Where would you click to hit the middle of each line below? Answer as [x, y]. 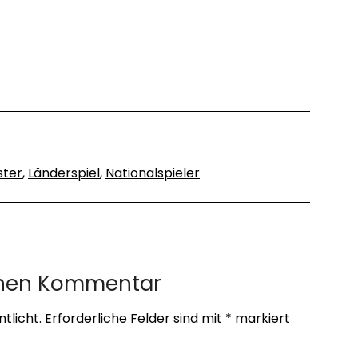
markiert [261, 318]
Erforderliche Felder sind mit [135, 318]
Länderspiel [64, 173]
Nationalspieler [153, 173]
